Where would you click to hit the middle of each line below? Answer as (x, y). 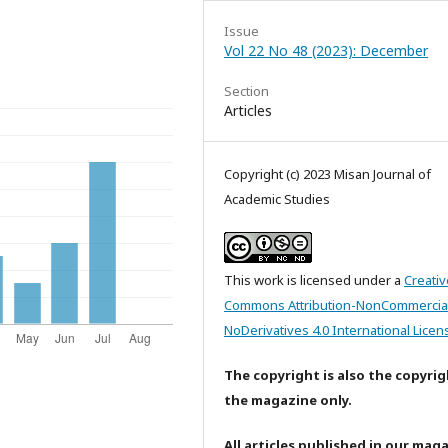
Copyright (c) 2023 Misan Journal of (327, 173)
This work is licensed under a (314, 279)
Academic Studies (277, 198)
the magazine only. (288, 399)
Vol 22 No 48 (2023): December (326, 50)
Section (246, 90)
